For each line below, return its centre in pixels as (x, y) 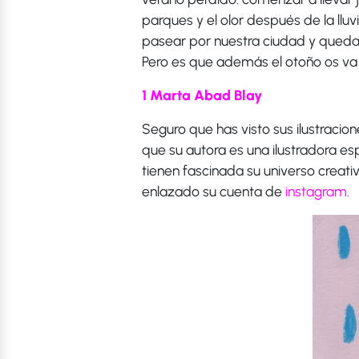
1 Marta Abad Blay (202, 95)
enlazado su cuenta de (214, 192)
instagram (316, 192)
